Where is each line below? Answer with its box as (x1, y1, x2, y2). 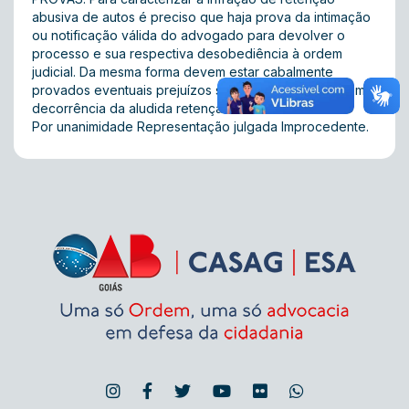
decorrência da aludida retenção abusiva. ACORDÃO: (32, 100, 353, 116)
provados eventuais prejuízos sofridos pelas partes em (32, 82, 365, 98)
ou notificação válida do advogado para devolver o (32, 27, 345, 43)
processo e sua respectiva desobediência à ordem (32, 46, 342, 61)
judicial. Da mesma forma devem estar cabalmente (32, 64, 333, 79)
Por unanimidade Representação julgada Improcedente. (32, 119, 369, 134)
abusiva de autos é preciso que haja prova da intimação (32, 9, 371, 25)
